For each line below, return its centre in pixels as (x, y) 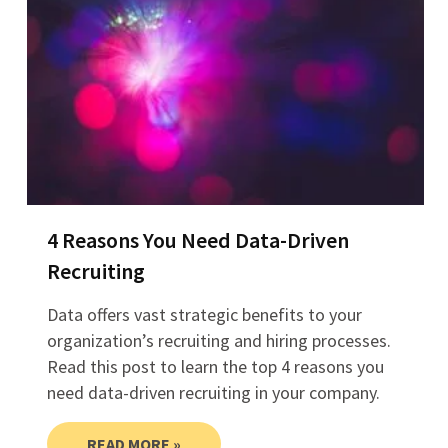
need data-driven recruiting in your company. (213, 393)
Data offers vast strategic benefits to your (204, 315)
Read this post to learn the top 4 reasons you (215, 367)
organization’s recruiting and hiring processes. (218, 341)
